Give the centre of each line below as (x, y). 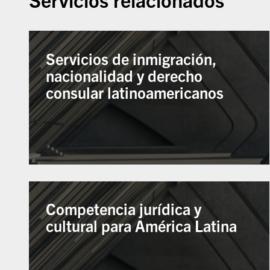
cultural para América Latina (142, 226)
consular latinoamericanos (135, 92)
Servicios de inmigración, (131, 58)
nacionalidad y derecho (124, 75)
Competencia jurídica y (124, 209)
